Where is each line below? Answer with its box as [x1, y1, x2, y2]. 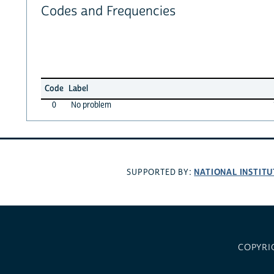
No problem [70, 99, 111, 111]
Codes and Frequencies [40, 3, 176, 20]
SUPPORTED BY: [127, 167, 194, 179]
